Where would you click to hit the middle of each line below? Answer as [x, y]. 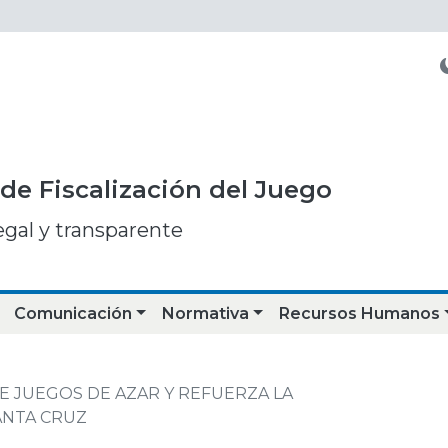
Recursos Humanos [359, 313]
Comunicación [73, 313]
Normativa [206, 313]
